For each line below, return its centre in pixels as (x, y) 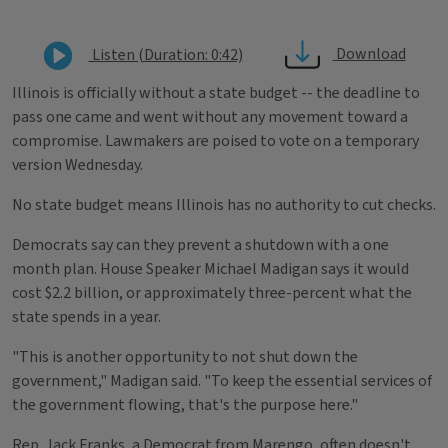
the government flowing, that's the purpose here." (185, 405)
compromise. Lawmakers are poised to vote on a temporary (215, 141)
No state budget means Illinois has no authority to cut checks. (224, 205)
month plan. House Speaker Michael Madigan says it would (210, 269)
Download (369, 54)
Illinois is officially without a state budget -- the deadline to (216, 93)
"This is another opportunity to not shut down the (185, 357)
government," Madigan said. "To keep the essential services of (222, 381)
